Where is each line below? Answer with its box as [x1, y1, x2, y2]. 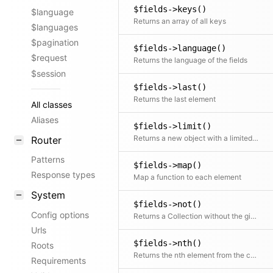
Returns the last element [133, 94, 216, 104]
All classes [31, 99, 72, 110]
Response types [31, 169, 95, 180]
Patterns [31, 154, 65, 165]
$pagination [31, 37, 79, 48]
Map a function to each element [133, 172, 241, 182]
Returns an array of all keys [133, 16, 226, 26]
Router [31, 133, 62, 146]
